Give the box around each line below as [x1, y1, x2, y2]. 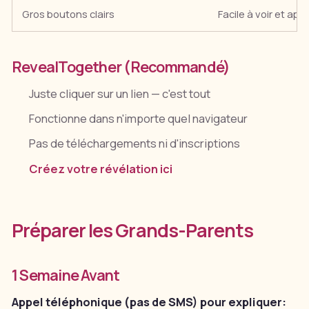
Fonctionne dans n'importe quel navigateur [29, 111, 248, 127]
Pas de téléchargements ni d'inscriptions [29, 136, 241, 152]
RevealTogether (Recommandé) [11, 56, 230, 77]
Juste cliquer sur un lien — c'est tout [29, 86, 211, 101]
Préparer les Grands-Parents [11, 217, 254, 243]
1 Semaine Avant [11, 265, 120, 286]
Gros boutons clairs [22, 7, 115, 21]
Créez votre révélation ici [29, 161, 173, 177]
